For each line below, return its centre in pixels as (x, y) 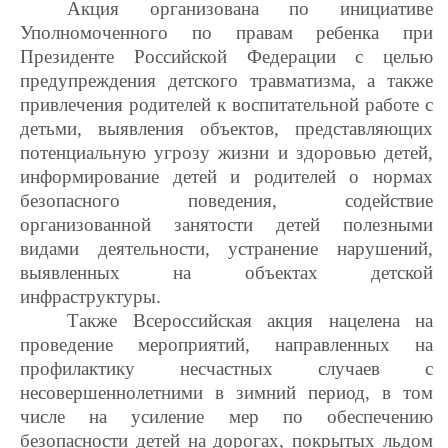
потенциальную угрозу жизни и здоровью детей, (226, 152)
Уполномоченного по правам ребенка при (226, 32)
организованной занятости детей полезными (226, 224)
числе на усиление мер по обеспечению (226, 416)
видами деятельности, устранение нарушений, (226, 248)
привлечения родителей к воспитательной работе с (226, 104)
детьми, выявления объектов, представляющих (226, 128)
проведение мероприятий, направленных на (226, 344)
